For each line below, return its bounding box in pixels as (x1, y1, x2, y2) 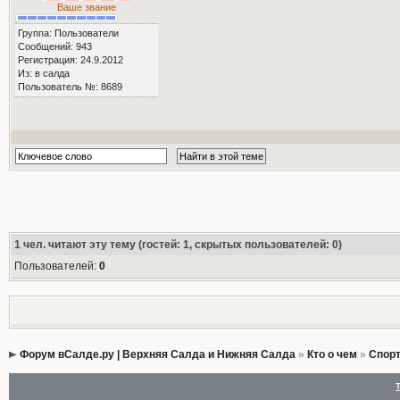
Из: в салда (17, 67, 70, 79)
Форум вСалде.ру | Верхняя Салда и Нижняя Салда (19, 348, 296, 361)
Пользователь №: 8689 (17, 80, 122, 92)
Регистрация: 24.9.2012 (17, 54, 123, 65)
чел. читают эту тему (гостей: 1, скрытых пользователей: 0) (20, 238, 342, 251)
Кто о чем (306, 348, 357, 361)
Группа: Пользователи (17, 27, 119, 38)
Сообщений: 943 (17, 40, 92, 52)
